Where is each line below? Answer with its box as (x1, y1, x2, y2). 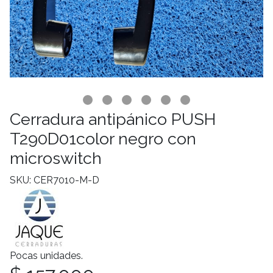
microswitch (10, 148, 102, 168)
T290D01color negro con (10, 129, 196, 148)
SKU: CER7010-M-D (10, 174, 99, 186)
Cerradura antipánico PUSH (10, 109, 216, 129)
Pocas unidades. (10, 249, 83, 261)
